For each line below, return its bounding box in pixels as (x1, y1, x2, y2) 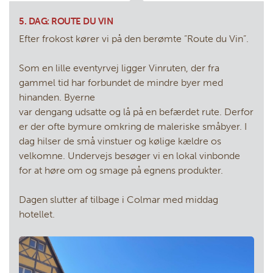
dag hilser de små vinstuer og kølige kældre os (19, 135, 221, 147)
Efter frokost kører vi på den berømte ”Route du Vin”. (19, 33, 249, 45)
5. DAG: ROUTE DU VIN (19, 16, 113, 27)
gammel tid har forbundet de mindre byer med (19, 77, 223, 89)
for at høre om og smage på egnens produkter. (19, 165, 223, 177)
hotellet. (19, 208, 55, 221)
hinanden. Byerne (19, 91, 95, 104)
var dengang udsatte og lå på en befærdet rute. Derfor (19, 106, 253, 118)
